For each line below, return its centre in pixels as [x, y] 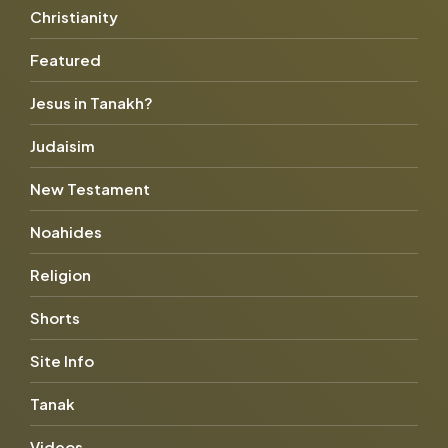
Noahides [66, 231]
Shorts [55, 317]
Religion [60, 274]
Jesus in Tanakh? [91, 102]
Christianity [74, 16]
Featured [65, 59]
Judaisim [62, 145]
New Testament [90, 188]
